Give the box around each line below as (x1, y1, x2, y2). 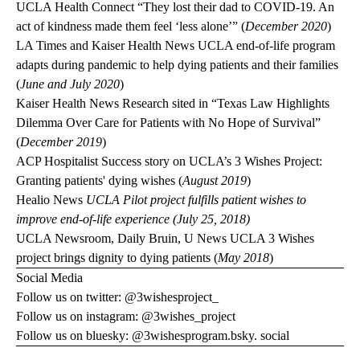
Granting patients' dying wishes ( (16, 174, 182, 188)
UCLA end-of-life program (194, 39, 335, 53)
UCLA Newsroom (16, 231, 111, 246)
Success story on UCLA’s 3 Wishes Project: (98, 154, 322, 169)
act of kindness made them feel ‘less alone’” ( (16, 19, 245, 34)
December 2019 (20, 135, 102, 149)
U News (184, 231, 227, 246)
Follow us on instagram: (16, 309, 141, 324)
